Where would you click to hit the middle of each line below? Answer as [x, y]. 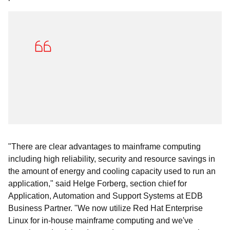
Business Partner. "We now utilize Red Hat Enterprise [106, 208]
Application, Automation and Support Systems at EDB [106, 196]
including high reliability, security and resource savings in [112, 159]
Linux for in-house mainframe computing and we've [101, 221]
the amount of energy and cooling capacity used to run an [112, 171]
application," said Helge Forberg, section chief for [98, 184]
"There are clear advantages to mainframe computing [104, 147]
